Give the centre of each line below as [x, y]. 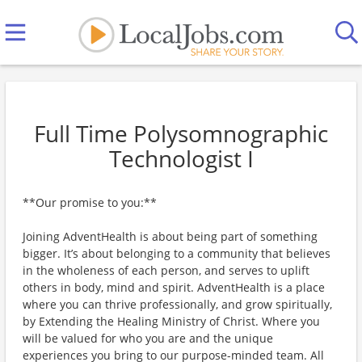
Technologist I [181, 158]
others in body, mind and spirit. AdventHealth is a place [174, 287]
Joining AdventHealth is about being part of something [170, 236]
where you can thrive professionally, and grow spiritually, [177, 304]
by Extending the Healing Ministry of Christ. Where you [171, 321]
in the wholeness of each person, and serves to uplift [166, 270]
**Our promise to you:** [90, 202]
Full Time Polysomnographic [181, 133]
